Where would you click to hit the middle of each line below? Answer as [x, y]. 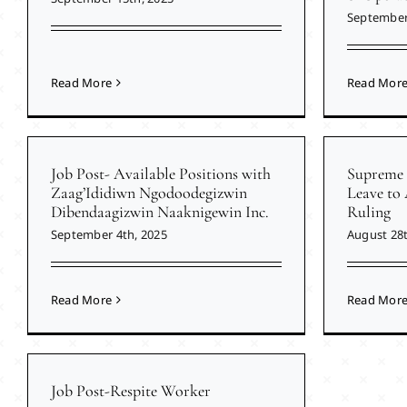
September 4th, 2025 [109, 235]
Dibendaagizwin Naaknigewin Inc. [159, 212]
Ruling [368, 212]
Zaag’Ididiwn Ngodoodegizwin [149, 193]
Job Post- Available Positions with [160, 174]
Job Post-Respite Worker [130, 391]
